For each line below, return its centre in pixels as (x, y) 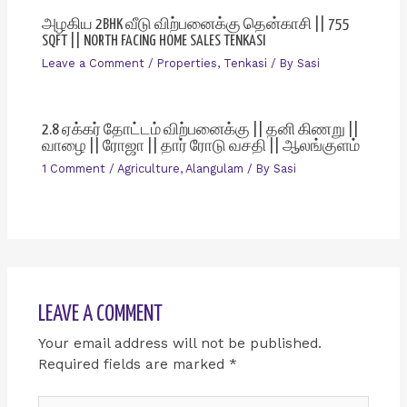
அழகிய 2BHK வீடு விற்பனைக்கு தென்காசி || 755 (195, 25)
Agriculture (148, 169)
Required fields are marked (133, 364)
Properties (187, 63)
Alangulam (214, 169)
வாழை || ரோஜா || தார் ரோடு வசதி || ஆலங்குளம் (200, 146)
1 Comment (73, 169)
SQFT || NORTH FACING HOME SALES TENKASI (153, 41)
